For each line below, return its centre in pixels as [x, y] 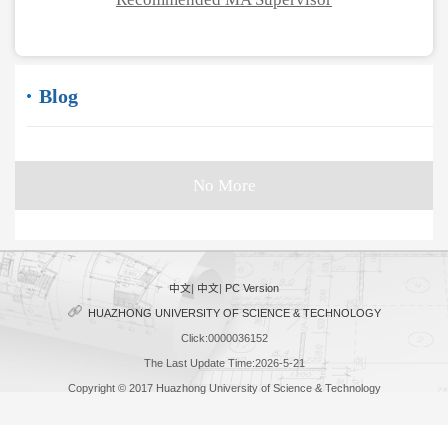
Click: [194, 338]
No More [224, 186]
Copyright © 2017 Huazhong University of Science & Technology [224, 388]
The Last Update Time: [199, 363]
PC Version [252, 288]
